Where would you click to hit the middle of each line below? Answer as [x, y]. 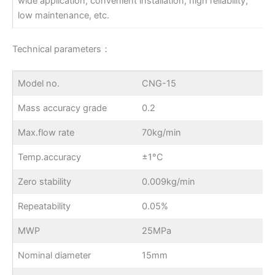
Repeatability [45, 207]
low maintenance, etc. [64, 16]
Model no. [39, 84]
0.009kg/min [169, 182]
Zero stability [45, 182]
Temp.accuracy [50, 157]
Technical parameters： [61, 49]
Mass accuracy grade [63, 108]
